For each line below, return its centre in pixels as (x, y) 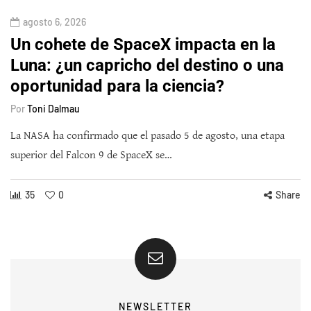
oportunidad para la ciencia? (117, 86)
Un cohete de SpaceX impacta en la (143, 44)
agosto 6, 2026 (54, 22)
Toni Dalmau (53, 108)
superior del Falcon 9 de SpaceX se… (91, 155)
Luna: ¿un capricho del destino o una (147, 65)
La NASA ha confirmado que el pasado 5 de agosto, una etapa (148, 135)
